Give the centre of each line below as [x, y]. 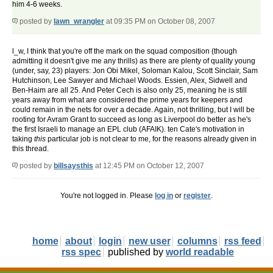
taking [23, 139]
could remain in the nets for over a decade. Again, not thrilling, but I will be [133, 110]
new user [149, 241]
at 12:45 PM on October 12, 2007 [149, 166]
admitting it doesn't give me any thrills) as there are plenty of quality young [134, 61]
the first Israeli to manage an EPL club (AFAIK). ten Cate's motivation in [128, 129]
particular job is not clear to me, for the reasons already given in [151, 139]
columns [197, 241]
